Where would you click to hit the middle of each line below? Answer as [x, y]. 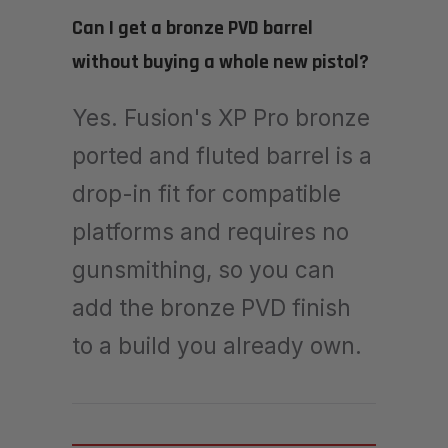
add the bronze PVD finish [211, 307]
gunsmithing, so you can [203, 269]
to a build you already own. [217, 345]
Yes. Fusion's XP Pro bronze [221, 117]
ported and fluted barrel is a [222, 155]
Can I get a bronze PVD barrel [192, 27]
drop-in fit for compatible [206, 193]
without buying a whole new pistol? [220, 61]
